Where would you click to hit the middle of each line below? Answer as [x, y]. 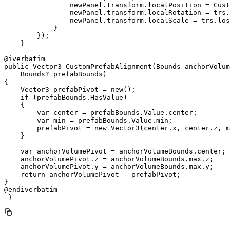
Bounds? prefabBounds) [55, 74]
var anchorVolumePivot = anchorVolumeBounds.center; [115, 151]
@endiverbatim [31, 189]
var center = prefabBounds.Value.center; [101, 112]
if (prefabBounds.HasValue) [66, 97]
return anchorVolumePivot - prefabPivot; [92, 174]
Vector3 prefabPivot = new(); [70, 89]
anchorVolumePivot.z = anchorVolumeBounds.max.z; [109, 159]
